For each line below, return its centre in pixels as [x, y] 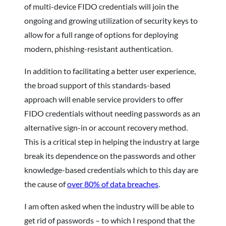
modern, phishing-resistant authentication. [98, 48]
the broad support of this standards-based [97, 85]
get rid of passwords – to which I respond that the [109, 220]
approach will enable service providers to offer [104, 99]
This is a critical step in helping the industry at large [112, 141]
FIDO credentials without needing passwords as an [112, 113]
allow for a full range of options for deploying [101, 34]
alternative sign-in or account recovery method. [106, 127]
